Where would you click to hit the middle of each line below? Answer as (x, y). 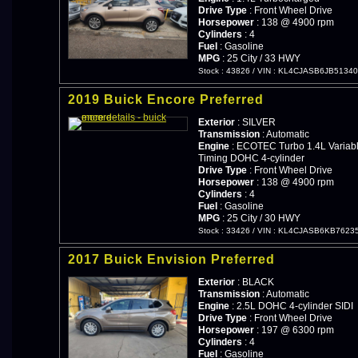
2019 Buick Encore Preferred (166, 99)
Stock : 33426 (224, 230)
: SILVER (255, 122)
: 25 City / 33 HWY (260, 58)
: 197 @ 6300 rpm (294, 330)
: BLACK (255, 282)
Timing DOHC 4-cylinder (251, 158)
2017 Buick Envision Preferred (171, 259)
